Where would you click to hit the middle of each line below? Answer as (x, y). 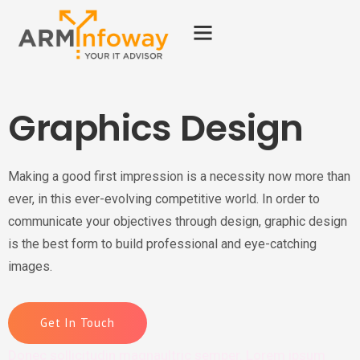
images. (30, 266)
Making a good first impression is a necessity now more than (179, 176)
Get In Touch (78, 323)
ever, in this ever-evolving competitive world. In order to (164, 199)
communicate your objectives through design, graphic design (178, 221)
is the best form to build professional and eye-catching (162, 244)
